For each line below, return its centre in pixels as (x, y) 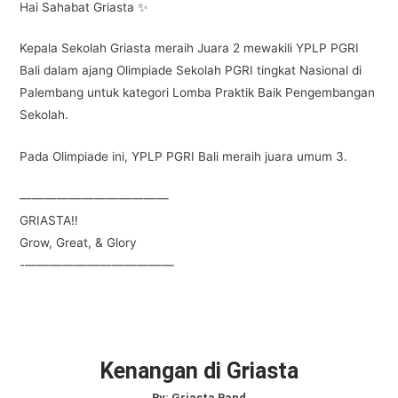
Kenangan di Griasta (199, 371)
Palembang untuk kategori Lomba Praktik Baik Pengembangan (197, 93)
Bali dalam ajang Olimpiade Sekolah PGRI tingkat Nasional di (191, 71)
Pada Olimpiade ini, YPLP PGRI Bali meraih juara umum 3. (183, 157)
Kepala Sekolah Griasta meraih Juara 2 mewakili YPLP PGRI (189, 48)
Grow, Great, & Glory (78, 243)
